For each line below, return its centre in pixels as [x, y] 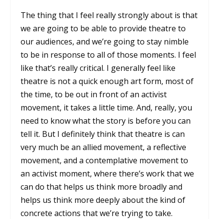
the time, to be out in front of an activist [94, 94]
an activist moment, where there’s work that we [108, 173]
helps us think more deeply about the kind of [103, 200]
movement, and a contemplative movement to [105, 160]
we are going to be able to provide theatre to [103, 28]
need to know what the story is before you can [106, 120]
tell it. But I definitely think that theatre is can [103, 134]
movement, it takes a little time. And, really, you [107, 107]
